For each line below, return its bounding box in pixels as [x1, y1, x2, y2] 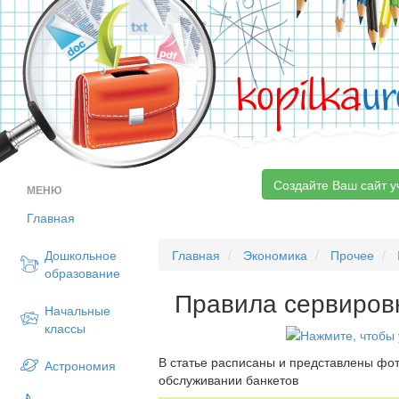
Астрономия [45, 356, 116, 374]
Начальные [45, 301, 110, 319]
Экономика [243, 246, 308, 264]
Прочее [330, 246, 375, 264]
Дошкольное [45, 246, 117, 264]
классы [45, 319, 85, 337]
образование [45, 264, 120, 281]
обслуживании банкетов [159, 370, 299, 389]
